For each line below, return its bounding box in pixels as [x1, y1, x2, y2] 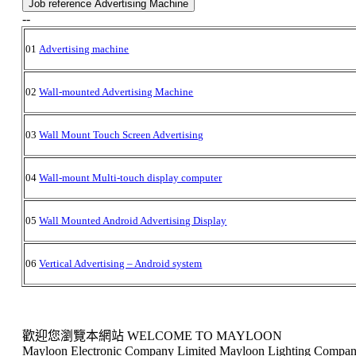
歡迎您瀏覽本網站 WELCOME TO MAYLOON [21, 328, 282, 342]
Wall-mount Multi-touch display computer [39, 171, 222, 184]
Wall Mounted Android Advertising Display [39, 214, 227, 226]
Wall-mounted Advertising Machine [39, 85, 194, 98]
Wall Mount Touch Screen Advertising [39, 128, 204, 141]
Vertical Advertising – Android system [39, 257, 203, 269]
